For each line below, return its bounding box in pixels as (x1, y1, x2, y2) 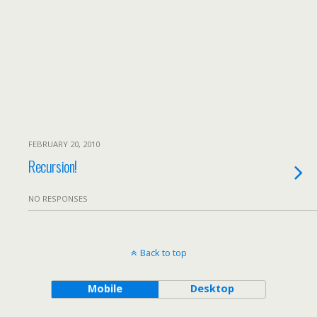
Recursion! (28, 155, 77, 177)
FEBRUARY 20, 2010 (28, 139, 100, 149)
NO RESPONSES (28, 193, 88, 204)
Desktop (190, 282, 234, 295)
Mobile (87, 282, 122, 295)
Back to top (139, 246, 187, 259)
